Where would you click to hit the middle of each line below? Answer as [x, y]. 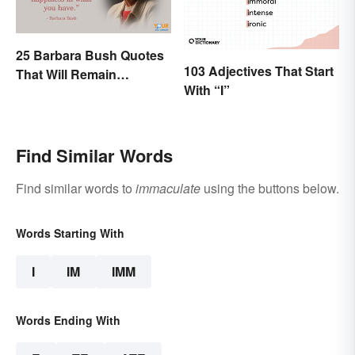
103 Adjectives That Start [259, 71]
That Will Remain [66, 74]
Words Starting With [70, 233]
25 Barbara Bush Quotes [90, 55]
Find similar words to [76, 189]
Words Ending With [68, 321]
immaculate [168, 189]
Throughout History [75, 94]
